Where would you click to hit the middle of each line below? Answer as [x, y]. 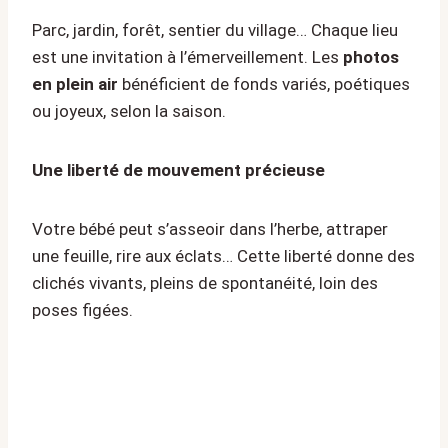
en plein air [75, 83]
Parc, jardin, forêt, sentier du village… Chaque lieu [215, 29]
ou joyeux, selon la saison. [129, 110]
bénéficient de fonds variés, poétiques [264, 83]
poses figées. [82, 309]
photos [371, 56]
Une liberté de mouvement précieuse [178, 169]
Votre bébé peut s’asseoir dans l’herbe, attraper [210, 228]
